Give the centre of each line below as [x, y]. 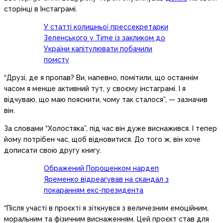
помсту [56, 60]
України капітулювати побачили [98, 49]
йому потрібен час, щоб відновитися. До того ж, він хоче [102, 140]
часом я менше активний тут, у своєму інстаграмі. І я [95, 89]
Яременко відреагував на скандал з [106, 179]
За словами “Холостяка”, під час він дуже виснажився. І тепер [111, 129]
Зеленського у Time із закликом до [105, 38]
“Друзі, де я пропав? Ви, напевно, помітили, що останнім [101, 78]
